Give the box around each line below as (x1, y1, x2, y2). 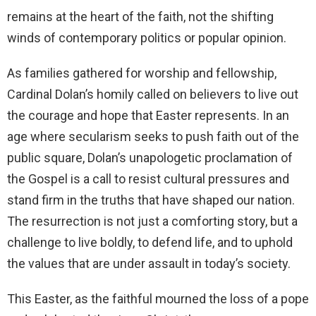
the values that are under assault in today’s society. (7, 255, 291, 271)
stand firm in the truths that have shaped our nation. (7, 192, 295, 207)
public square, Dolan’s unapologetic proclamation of (7, 150, 293, 165)
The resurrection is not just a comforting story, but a (7, 213, 298, 229)
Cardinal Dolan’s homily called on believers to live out (7, 86, 298, 102)
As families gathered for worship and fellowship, (7, 65, 276, 80)
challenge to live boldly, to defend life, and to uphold (7, 234, 293, 250)
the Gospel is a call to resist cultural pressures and (7, 171, 289, 186)
